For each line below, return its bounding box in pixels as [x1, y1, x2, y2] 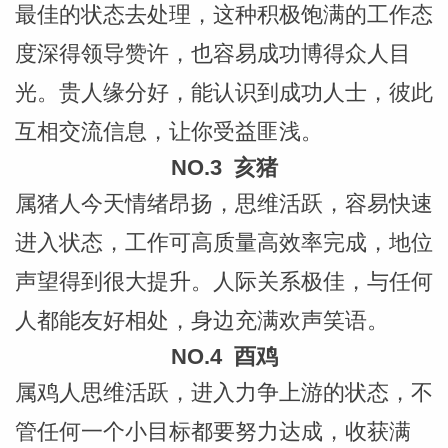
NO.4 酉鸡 [170, 343, 278, 369]
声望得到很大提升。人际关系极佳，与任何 [14, 268, 433, 294]
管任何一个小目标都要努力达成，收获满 [14, 418, 411, 444]
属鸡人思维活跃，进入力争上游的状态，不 [14, 379, 433, 405]
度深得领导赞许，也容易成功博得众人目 [14, 40, 411, 66]
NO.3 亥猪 [170, 154, 278, 180]
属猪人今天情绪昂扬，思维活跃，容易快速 [14, 190, 433, 216]
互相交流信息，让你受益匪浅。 [14, 118, 323, 144]
